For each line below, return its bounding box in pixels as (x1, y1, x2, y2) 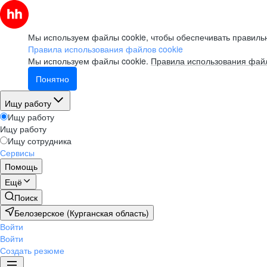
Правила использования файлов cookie (28, 43, 183, 55)
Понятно (36, 73, 69, 85)
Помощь (5, 160, 38, 172)
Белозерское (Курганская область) (14, 207, 149, 219)
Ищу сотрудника (8, 135, 72, 147)
